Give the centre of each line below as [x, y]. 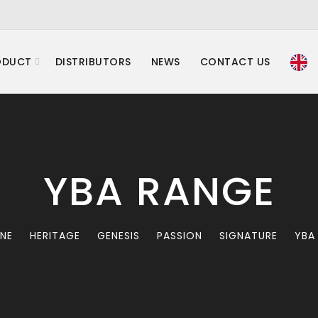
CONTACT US [235, 62]
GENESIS [118, 236]
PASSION [179, 236]
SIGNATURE [248, 236]
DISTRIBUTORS [93, 62]
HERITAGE [55, 236]
